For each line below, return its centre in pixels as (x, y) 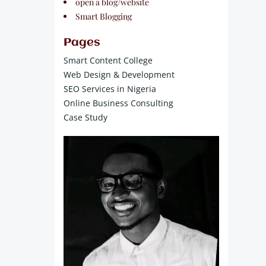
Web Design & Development (119, 75)
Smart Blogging (104, 16)
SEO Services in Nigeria (110, 89)
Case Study (85, 117)
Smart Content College (108, 60)
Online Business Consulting (118, 103)
